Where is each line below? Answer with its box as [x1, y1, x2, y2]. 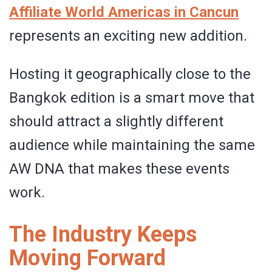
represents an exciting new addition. [9, 27, 247, 45]
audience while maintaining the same [9, 137, 255, 154]
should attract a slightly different [9, 113, 223, 131]
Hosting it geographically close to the [9, 66, 251, 83]
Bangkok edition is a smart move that [9, 89, 254, 107]
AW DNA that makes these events [9, 160, 229, 178]
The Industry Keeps [9, 222, 197, 248]
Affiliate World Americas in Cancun [9, 4, 239, 21]
